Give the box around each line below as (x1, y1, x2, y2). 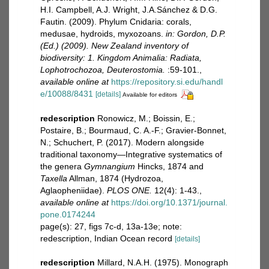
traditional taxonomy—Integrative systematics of (40, 149, 222, 159)
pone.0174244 (40, 209, 95, 219)
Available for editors (122, 91, 177, 98)
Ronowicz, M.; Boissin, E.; (97, 113, 195, 123)
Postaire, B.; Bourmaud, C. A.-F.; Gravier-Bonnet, (40, 125, 226, 135)
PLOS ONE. (107, 185, 152, 195)
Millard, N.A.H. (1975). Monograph (97, 257, 228, 267)
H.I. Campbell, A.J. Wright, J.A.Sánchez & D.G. (40, 4, 217, 14)
